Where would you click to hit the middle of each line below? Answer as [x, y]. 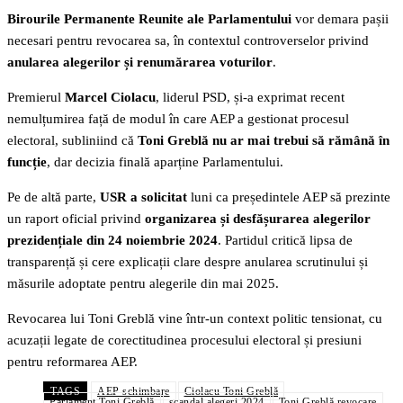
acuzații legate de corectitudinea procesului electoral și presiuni [184, 340]
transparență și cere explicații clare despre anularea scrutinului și [188, 261]
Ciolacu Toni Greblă [231, 391]
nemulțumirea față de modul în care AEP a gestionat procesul [178, 118]
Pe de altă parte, [54, 197]
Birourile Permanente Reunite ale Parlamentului [149, 18]
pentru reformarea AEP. [72, 361]
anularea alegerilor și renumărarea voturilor [140, 62]
